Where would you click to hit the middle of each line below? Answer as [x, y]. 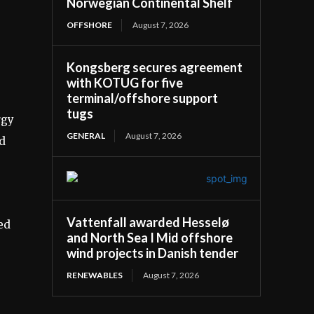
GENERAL [86, 135]
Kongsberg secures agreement [155, 67]
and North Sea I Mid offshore [150, 237]
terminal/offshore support [143, 98]
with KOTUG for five [125, 82]
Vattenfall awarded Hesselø [148, 222]
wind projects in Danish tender [153, 253]
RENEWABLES [95, 275]
